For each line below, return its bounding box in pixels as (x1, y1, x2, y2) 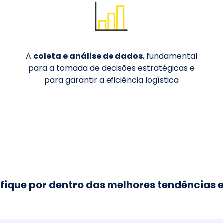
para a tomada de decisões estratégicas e (28, 62, 195, 74)
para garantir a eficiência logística (44, 74, 179, 86)
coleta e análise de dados (33, 50, 143, 62)
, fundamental (142, 50, 197, 62)
